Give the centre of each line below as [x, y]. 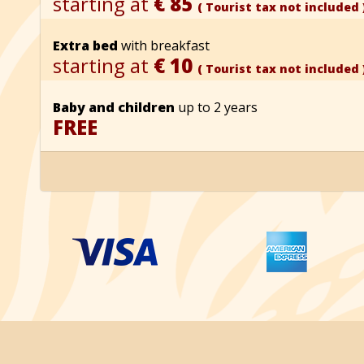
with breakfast [164, 45]
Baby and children [114, 107]
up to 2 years [216, 107]
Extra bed [85, 45]
